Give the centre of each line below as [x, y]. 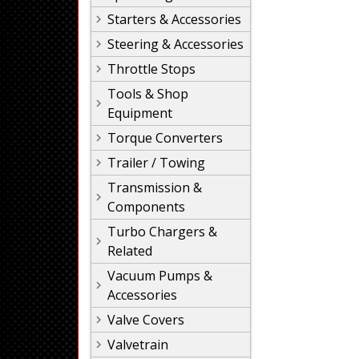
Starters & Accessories [174, 19]
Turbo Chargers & [162, 232]
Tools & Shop [148, 94]
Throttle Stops [151, 69]
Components [146, 207]
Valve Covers [146, 320]
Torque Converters [165, 138]
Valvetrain [138, 345]
